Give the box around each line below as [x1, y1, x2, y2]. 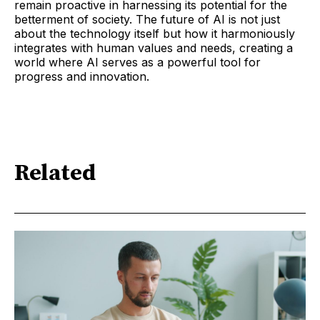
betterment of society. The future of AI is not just [14, 11, 280, 26]
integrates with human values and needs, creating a [14, 40, 293, 55]
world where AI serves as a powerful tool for [14, 54, 261, 69]
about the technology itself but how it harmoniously [14, 26, 295, 41]
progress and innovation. [14, 69, 149, 84]
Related [14, 159, 96, 189]
